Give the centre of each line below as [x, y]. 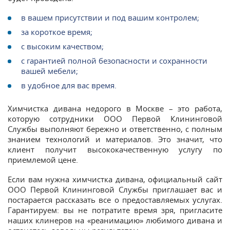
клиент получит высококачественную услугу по [115, 149]
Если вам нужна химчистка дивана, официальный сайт [115, 179]
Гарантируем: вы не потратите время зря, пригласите [115, 210]
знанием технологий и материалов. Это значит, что [115, 139]
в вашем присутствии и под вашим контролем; [110, 17]
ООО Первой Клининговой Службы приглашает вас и [115, 189]
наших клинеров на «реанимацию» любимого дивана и [115, 220]
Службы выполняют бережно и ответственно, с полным [115, 129]
